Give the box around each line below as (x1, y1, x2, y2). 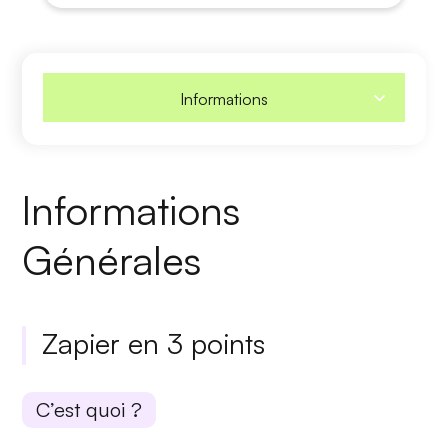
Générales (22, 235, 202, 286)
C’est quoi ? (36, 397, 143, 423)
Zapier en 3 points (42, 326, 266, 362)
